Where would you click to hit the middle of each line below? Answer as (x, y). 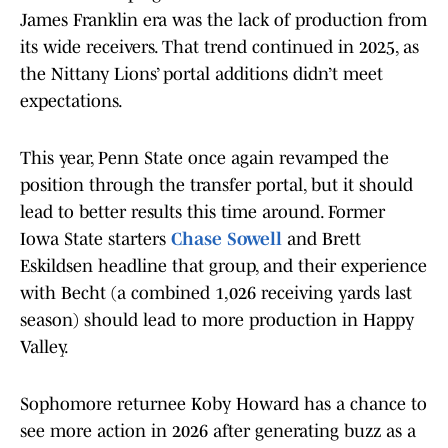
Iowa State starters (95, 239)
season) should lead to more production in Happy (217, 320)
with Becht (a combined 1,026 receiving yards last (216, 293)
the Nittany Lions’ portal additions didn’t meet (201, 74)
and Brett (321, 239)
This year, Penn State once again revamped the (204, 158)
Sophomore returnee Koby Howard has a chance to (223, 404)
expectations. (71, 101)
